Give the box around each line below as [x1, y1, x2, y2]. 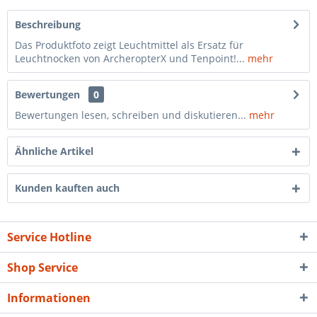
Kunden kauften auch [15, 181, 120, 195]
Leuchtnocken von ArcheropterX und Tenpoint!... [15, 52, 245, 65]
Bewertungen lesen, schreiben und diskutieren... [15, 108, 246, 122]
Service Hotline [7, 229, 91, 245]
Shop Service [7, 260, 78, 275]
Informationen [7, 290, 91, 306]
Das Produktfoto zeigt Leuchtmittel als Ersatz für [15, 38, 243, 52]
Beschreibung [15, 18, 81, 31]
